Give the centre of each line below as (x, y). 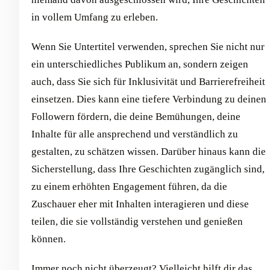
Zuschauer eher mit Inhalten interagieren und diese (140, 204)
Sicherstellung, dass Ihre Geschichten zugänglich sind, (148, 169)
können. (49, 239)
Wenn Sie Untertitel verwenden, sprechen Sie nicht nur (148, 47)
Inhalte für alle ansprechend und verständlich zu (135, 134)
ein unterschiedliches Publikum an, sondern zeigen (140, 64)
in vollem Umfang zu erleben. (95, 17)
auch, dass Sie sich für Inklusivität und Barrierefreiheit (148, 82)
